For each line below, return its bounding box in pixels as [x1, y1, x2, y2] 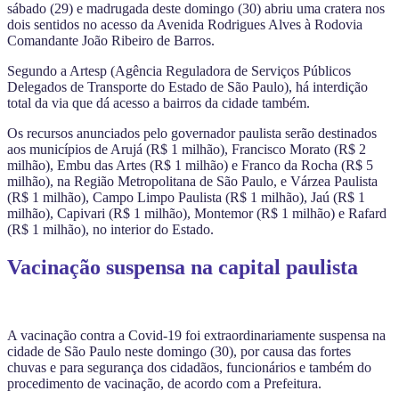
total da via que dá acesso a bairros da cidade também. [7, 95, 310, 111]
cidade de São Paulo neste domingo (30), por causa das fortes [7, 344, 351, 360]
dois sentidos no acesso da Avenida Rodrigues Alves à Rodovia [7, 17, 362, 33]
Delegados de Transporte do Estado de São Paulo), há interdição [7, 79, 368, 95]
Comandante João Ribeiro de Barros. [7, 33, 215, 49]
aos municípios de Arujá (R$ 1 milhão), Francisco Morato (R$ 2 [7, 142, 366, 158]
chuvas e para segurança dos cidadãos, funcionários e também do [7, 360, 371, 376]
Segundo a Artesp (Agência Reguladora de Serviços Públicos [7, 63, 351, 79]
